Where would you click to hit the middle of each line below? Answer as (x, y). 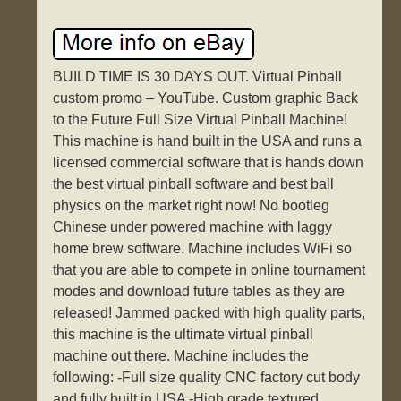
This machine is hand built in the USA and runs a (208, 141)
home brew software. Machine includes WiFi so (203, 249)
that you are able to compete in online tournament (209, 270)
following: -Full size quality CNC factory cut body (207, 378)
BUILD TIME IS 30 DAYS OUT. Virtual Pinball (198, 77)
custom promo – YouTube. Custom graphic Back (206, 98)
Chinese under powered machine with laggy (193, 227)
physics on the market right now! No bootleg (192, 206)
